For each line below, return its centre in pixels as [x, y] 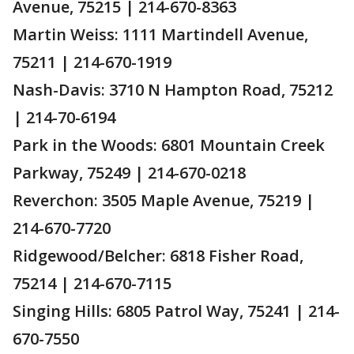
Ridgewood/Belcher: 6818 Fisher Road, [158, 255]
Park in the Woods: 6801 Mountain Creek [169, 145]
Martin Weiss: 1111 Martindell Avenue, [160, 34]
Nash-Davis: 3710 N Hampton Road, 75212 [173, 89]
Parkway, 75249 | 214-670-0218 [129, 172]
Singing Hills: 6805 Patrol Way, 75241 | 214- [176, 311]
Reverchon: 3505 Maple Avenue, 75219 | [164, 200]
